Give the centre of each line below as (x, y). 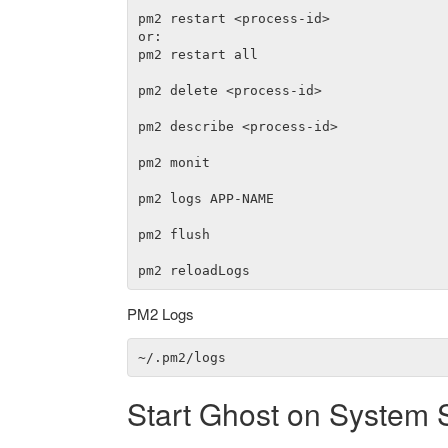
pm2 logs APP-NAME (205, 198)
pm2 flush (173, 234)
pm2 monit (173, 162)
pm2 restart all (197, 54)
